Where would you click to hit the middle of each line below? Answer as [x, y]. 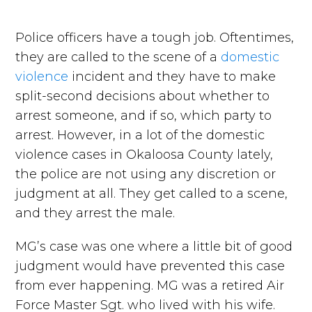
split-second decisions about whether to [143, 96]
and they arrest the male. [95, 213]
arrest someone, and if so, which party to [144, 115]
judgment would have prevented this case [150, 266]
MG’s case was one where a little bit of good [154, 246]
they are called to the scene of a [118, 57]
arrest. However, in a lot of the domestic [140, 135]
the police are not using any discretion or [146, 174]
